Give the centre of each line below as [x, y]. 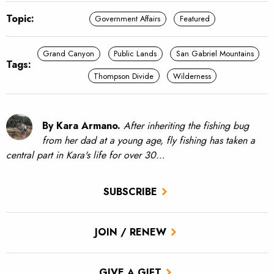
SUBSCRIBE [130, 192]
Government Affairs [128, 19]
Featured [194, 19]
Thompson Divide [124, 76]
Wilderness [192, 76]
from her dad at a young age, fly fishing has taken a [149, 140]
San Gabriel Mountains [215, 54]
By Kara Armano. [82, 125]
